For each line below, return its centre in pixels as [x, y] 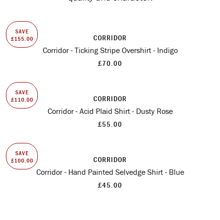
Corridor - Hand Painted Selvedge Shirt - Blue [110, 172]
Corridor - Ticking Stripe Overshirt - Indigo [110, 50]
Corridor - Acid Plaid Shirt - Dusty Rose [110, 111]
